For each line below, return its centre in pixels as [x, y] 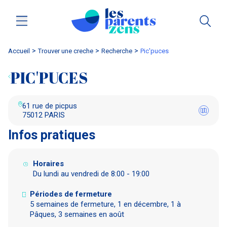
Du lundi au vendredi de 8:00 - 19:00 [91, 174]
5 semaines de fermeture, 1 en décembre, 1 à [106, 204]
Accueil [19, 51]
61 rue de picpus [49, 106]
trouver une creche [67, 51]
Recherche [119, 51]
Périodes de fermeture [71, 194]
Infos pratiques [52, 135]
